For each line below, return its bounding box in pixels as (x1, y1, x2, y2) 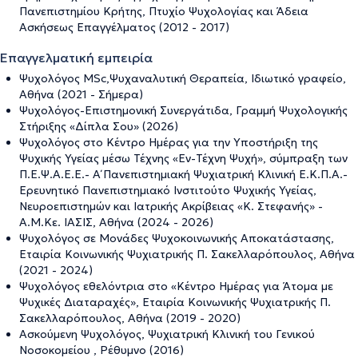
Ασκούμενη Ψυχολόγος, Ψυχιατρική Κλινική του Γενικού (19, 327, 315, 341)
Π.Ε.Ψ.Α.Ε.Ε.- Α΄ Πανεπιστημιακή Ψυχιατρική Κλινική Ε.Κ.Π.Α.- (19, 167, 348, 181)
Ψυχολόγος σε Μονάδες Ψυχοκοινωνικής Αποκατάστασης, (19, 231, 334, 245)
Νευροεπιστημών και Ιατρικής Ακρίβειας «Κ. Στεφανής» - (19, 199, 323, 213)
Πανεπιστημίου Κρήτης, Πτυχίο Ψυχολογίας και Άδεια (19, 4, 308, 18)
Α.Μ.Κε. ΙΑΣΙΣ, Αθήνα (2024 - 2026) (19, 215, 213, 229)
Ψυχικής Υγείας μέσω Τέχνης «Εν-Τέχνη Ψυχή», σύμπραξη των (19, 151, 348, 165)
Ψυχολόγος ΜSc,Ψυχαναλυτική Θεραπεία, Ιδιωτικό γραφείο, (19, 71, 346, 86)
